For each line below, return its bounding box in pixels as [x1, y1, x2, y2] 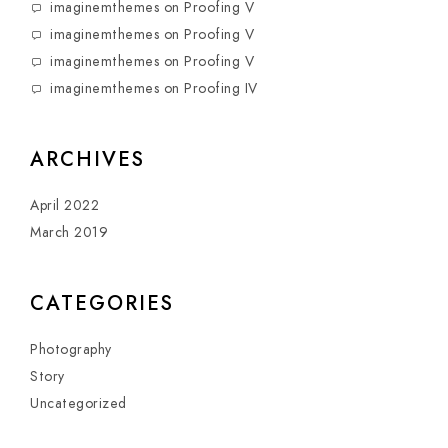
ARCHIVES [30, 145, 145, 173]
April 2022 [30, 196, 99, 215]
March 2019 [30, 223, 108, 242]
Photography [30, 340, 112, 359]
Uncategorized [30, 394, 127, 413]
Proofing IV [184, 79, 258, 98]
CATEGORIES [30, 289, 174, 317]
